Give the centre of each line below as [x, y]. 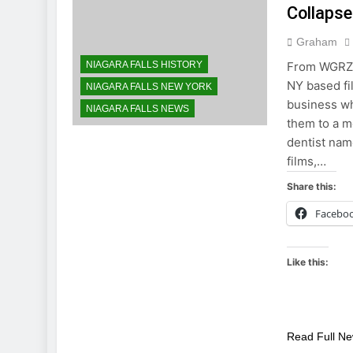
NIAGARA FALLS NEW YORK [149, 86]
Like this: [308, 262]
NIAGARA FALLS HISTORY [144, 64]
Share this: [312, 186]
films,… [307, 161]
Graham [317, 42]
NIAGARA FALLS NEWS [137, 108]
